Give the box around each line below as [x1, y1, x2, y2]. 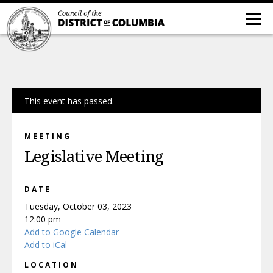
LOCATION [24, 260, 79, 270]
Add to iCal [24, 239, 67, 250]
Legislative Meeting [24, 147, 164, 166]
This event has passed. [24, 95, 114, 107]
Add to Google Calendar [24, 226, 119, 238]
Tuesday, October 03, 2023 [24, 200, 132, 212]
